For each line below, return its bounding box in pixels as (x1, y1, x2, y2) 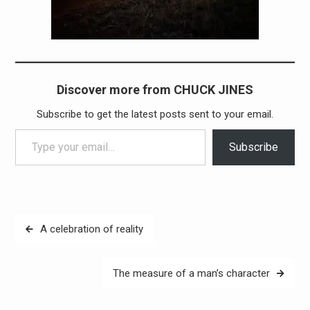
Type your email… (14, 122, 45, 135)
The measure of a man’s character (113, 266, 271, 280)
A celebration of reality (39, 222, 143, 235)
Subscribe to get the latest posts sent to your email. (36, 108, 273, 120)
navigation (14, 235, 81, 253)
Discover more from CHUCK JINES (56, 82, 253, 97)
